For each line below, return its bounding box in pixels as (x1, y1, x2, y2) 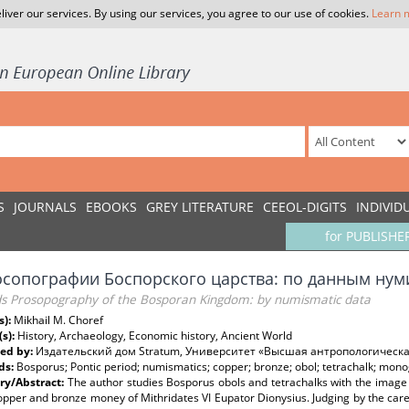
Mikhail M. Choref (14, 312, 103, 328)
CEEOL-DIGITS (263, 198, 347, 215)
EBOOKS (86, 198, 137, 215)
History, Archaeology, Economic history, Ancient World (17, 328, 292, 343)
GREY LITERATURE (146, 198, 254, 215)
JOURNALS (14, 198, 77, 215)
